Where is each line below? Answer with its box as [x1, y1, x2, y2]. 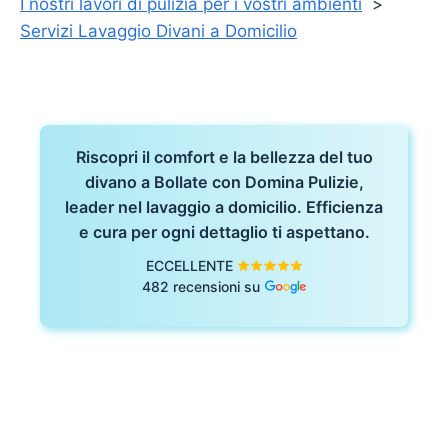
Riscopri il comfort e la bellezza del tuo [75, 147, 373, 167]
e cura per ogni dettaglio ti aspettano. [78, 222, 370, 242]
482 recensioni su [142, 278, 261, 296]
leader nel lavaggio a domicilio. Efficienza [65, 197, 383, 217]
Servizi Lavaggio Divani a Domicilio [20, 21, 297, 41]
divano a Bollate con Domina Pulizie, [84, 172, 364, 192]
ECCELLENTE [145, 257, 233, 274]
